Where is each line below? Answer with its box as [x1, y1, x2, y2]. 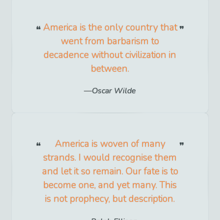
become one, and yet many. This [43, 179, 177, 192]
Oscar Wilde [92, 85, 136, 97]
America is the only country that [43, 21, 177, 34]
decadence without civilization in [44, 49, 176, 62]
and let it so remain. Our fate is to [42, 165, 178, 178]
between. [91, 62, 129, 76]
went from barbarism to [61, 35, 159, 48]
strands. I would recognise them [43, 151, 177, 165]
